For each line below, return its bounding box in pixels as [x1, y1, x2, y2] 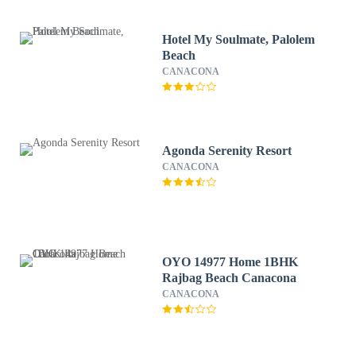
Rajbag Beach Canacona [162, 271, 297, 284]
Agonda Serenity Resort [162, 144, 292, 157]
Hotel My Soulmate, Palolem [162, 33, 315, 46]
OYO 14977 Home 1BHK [162, 255, 299, 269]
